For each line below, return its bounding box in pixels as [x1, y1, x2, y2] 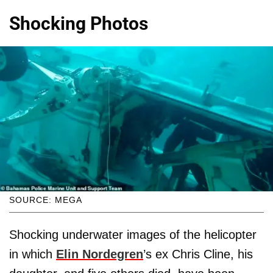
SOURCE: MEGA [9, 194, 82, 205]
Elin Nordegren [56, 247, 143, 261]
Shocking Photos [9, 12, 148, 34]
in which [9, 247, 56, 261]
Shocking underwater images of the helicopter [9, 227, 257, 241]
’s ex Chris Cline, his [143, 247, 253, 261]
